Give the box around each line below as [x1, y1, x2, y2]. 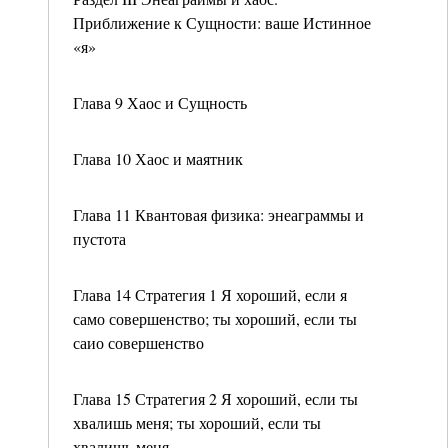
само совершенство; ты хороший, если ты [73, 308, 357, 329]
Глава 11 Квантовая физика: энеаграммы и [73, 204, 364, 225]
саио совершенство [73, 332, 204, 353]
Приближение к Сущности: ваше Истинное [73, 12, 371, 33]
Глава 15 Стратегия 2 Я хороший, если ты [73, 388, 358, 409]
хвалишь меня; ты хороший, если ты [73, 412, 321, 433]
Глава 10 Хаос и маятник [73, 148, 243, 169]
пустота [73, 228, 126, 249]
